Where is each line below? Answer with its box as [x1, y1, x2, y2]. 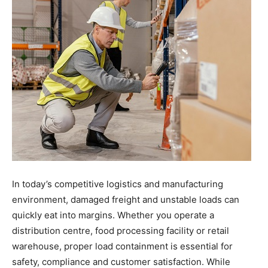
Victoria [133, 184, 163, 195]
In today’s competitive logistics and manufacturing [12, 178, 223, 190]
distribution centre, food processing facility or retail [12, 225, 229, 237]
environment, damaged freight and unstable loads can [12, 194, 239, 206]
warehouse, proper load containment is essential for [12, 240, 233, 252]
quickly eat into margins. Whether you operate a [12, 209, 214, 221]
